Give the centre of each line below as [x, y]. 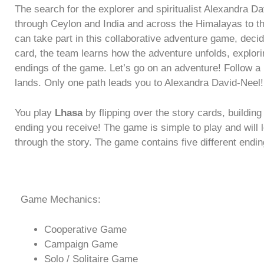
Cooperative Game [85, 229]
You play [35, 113]
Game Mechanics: [61, 200]
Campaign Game [81, 244]
